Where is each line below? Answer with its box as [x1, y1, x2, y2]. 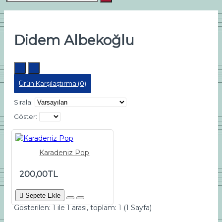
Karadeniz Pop [39, 148, 90, 157]
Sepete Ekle [25, 192, 60, 199]
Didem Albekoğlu [14, 32, 134, 49]
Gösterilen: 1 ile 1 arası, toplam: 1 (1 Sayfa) [14, 203, 152, 212]
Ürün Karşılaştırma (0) [19, 79, 86, 87]
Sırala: [14, 98, 33, 106]
